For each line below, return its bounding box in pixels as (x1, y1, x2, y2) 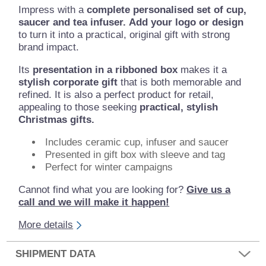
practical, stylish (140, 102, 218, 113)
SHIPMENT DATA (15, 248, 96, 259)
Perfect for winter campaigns (45, 161, 173, 173)
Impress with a (18, 4, 87, 16)
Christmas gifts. (18, 114, 95, 126)
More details (18, 219, 74, 231)
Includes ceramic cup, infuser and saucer (45, 137, 229, 148)
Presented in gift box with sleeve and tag (45, 149, 226, 161)
